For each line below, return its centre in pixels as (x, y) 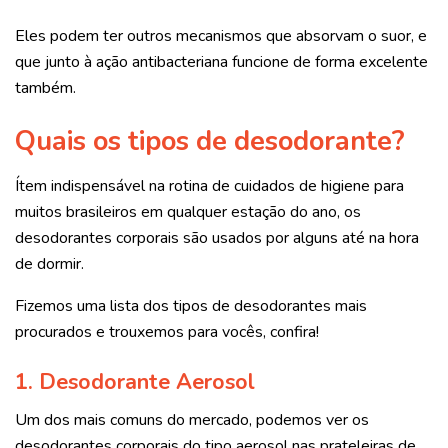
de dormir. (49, 264)
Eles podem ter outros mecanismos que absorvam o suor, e (221, 35)
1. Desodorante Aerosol (135, 381)
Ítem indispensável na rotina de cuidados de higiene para (209, 186)
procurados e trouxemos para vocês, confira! (167, 332)
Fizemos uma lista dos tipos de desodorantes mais (191, 306)
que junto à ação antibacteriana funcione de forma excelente (221, 61)
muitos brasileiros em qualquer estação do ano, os (188, 212)
